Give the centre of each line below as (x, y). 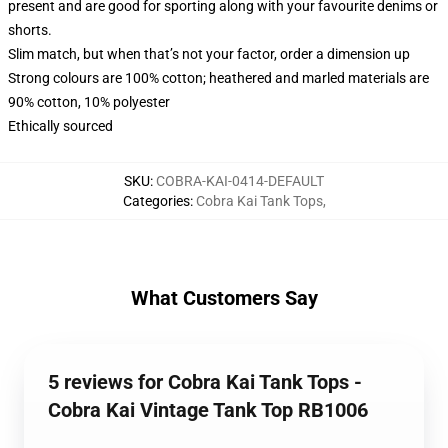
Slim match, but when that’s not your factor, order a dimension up (209, 54)
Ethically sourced (60, 126)
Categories (156, 201)
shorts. (30, 30)
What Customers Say (224, 298)
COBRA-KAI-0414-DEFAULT (240, 181)
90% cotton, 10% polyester (89, 102)
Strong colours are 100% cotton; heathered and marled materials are (218, 78)
